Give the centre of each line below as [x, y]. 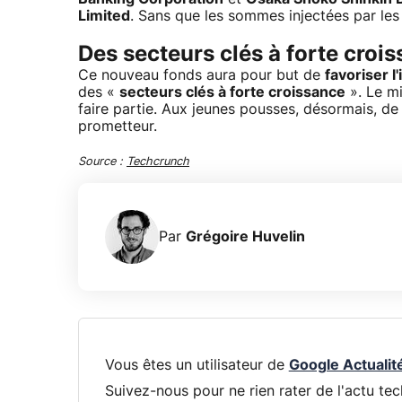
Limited [104, 17]
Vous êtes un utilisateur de [197, 365]
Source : [102, 162]
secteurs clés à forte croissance [232, 93]
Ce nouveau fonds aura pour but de [201, 76]
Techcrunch [158, 162]
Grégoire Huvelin [245, 236]
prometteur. [118, 127]
